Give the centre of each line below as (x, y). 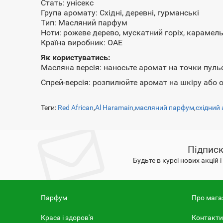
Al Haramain (114, 108)
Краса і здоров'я (67, 218)
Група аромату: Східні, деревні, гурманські (120, 13)
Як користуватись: (76, 57)
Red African (76, 108)
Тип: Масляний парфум (84, 23)
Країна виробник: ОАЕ (82, 43)
